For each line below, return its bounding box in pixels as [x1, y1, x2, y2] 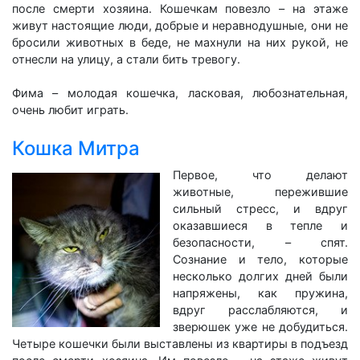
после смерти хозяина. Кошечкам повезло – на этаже [12, 2, 348, 15]
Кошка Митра [12, 137, 140, 160]
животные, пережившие [173, 185, 348, 198]
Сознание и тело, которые [173, 252, 348, 266]
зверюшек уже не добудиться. [173, 320, 348, 333]
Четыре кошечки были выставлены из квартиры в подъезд [12, 337, 348, 350]
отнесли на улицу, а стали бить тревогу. [12, 52, 243, 66]
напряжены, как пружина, [173, 286, 348, 300]
